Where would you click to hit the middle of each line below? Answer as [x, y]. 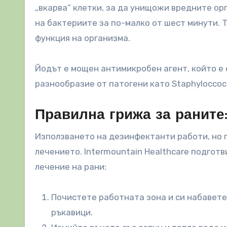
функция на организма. [83, 38]
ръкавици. [72, 212]
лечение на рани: [71, 166]
